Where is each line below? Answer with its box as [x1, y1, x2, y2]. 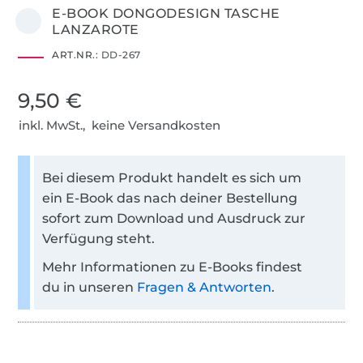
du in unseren [42, 279, 138, 295]
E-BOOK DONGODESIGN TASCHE [52, 5, 280, 21]
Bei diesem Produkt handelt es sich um [42, 169, 302, 186]
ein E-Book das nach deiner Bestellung [42, 190, 298, 206]
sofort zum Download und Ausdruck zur [42, 210, 306, 226]
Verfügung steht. [42, 230, 156, 246]
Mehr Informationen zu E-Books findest [42, 258, 303, 275]
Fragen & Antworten [137, 279, 272, 295]
